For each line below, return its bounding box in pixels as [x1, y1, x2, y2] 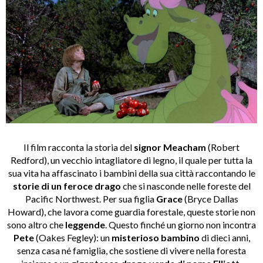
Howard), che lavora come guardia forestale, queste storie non [8, 205, 255, 217]
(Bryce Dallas [182, 193, 238, 204]
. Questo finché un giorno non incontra [105, 218, 256, 230]
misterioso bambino [111, 231, 200, 243]
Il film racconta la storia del [23, 141, 134, 153]
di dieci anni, [199, 231, 250, 243]
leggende [65, 218, 105, 230]
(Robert [206, 141, 240, 153]
